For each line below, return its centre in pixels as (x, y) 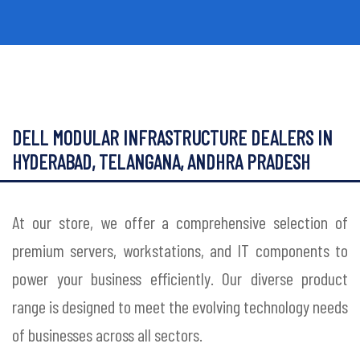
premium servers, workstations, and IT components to (180, 250)
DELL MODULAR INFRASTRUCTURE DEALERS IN (172, 138)
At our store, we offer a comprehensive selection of (180, 222)
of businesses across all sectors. (107, 335)
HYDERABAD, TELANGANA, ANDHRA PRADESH (161, 162)
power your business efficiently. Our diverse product (180, 278)
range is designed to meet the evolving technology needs (180, 307)
